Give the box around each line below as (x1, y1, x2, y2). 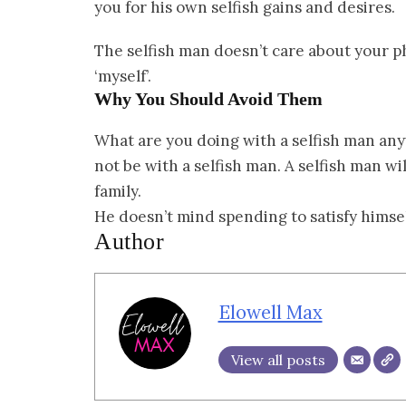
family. (94, 181, 141, 202)
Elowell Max (217, 299, 323, 324)
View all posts (230, 350, 325, 369)
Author (94, 228, 164, 256)
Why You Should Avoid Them (94, 89, 323, 110)
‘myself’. (94, 66, 151, 87)
